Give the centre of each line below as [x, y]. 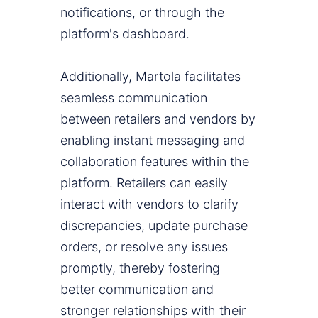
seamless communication [134, 98]
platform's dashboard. [125, 34]
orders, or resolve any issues [144, 247]
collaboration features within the [155, 162]
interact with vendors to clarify [149, 204]
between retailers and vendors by [158, 119]
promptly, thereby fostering [140, 268]
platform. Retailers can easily [144, 183]
